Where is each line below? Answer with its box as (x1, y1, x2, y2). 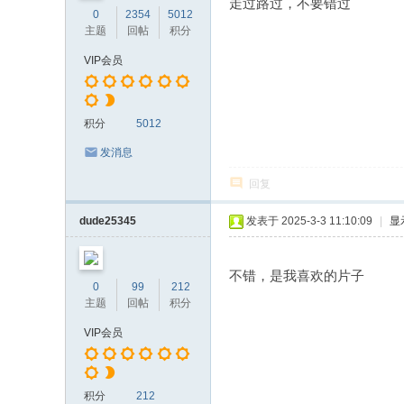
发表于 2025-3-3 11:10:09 (246, 215, 372, 227)
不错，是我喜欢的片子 (229, 268, 364, 283)
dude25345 (79, 215, 136, 227)
